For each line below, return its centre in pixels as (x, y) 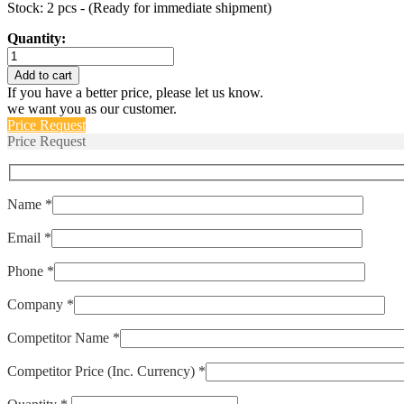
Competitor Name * (64, 338)
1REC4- (30, 69)
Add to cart (43, 75)
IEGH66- (33, 53)
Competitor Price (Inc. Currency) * (106, 372)
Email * (29, 238)
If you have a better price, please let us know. (135, 92)
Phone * (31, 271)
